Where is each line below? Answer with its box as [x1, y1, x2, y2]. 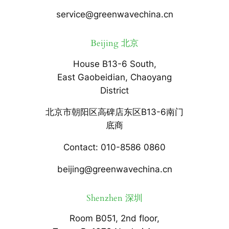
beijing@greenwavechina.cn [57, 164, 172, 174]
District [100, 85, 129, 96]
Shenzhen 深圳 [86, 192, 143, 204]
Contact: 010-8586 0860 [63, 142, 166, 153]
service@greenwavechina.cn [56, 9, 173, 20]
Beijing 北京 [90, 37, 139, 49]
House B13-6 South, [73, 58, 156, 69]
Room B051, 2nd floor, [70, 213, 159, 224]
